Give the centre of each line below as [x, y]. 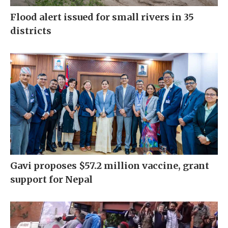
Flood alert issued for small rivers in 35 [102, 17]
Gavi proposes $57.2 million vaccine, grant [110, 165]
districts [31, 31]
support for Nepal [51, 179]
